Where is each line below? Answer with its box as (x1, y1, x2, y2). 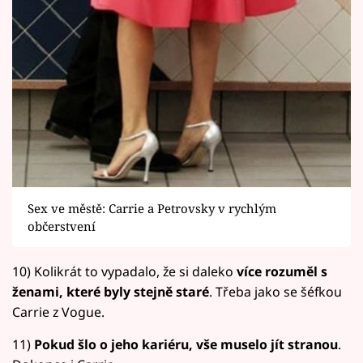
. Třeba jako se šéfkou (209, 283, 342, 301)
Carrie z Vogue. (12, 303, 105, 322)
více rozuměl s (237, 263, 327, 281)
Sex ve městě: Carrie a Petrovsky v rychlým (27, 199, 276, 216)
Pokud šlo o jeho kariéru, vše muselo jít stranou (34, 335, 338, 354)
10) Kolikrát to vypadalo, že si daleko (12, 263, 237, 281)
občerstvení (27, 217, 96, 234)
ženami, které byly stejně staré (12, 283, 209, 301)
